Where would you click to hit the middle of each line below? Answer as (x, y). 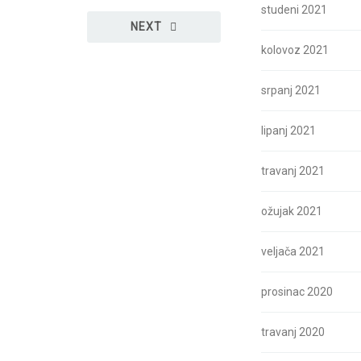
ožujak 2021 (292, 211)
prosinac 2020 (297, 292)
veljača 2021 (293, 251)
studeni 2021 (294, 10)
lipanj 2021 (288, 131)
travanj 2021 (293, 171)
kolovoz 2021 (295, 50)
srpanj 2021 (291, 90)
